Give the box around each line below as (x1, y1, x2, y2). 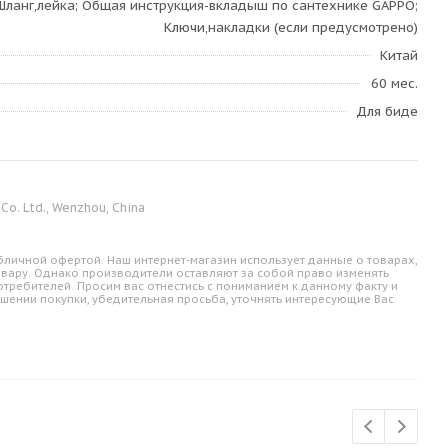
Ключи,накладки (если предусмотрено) (164, 19, 418, 36)
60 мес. (371, 75, 418, 92)
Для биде (356, 103, 418, 120)
